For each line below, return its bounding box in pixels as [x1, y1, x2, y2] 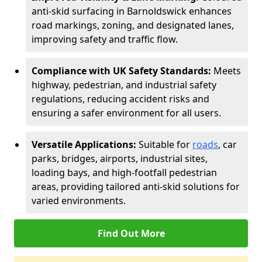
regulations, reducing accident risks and [32, 92, 209, 105]
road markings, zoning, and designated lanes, [32, 19, 234, 32]
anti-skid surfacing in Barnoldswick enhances [32, 5, 232, 18]
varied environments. [32, 194, 126, 207]
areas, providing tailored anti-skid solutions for [32, 180, 240, 193]
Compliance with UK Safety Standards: [32, 64, 213, 77]
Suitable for [139, 138, 192, 151]
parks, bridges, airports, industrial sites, [32, 152, 208, 165]
